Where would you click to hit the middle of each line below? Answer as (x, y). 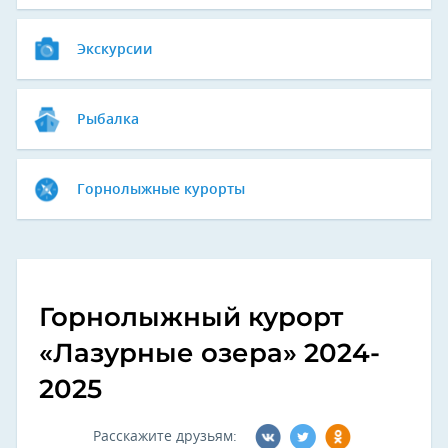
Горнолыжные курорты (161, 190)
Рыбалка (108, 120)
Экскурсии (115, 50)
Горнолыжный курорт (191, 317)
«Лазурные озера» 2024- (209, 353)
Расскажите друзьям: (164, 436)
